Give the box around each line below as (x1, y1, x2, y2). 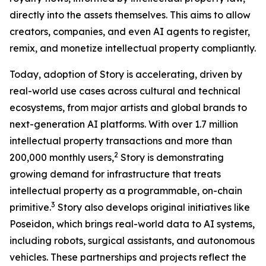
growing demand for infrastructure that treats (9, 168, 221, 180)
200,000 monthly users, (9, 151, 114, 163)
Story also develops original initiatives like (55, 201, 250, 213)
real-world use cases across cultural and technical (9, 85, 240, 97)
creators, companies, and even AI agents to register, (9, 26, 250, 37)
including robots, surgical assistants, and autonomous (9, 235, 255, 246)
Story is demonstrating (118, 151, 224, 163)
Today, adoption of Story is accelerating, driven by (9, 68, 242, 80)
